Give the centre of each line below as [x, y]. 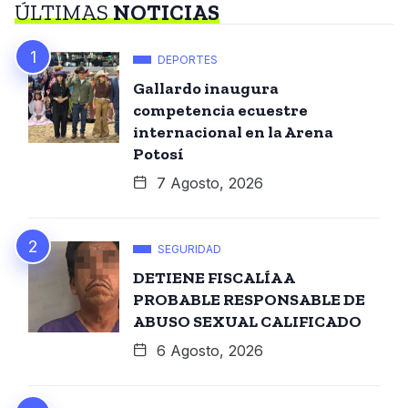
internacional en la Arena [233, 132]
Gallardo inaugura [206, 88]
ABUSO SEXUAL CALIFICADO [247, 321]
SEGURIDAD [189, 249]
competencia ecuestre [220, 110]
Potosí [158, 153]
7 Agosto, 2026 [208, 183]
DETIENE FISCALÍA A [214, 277]
